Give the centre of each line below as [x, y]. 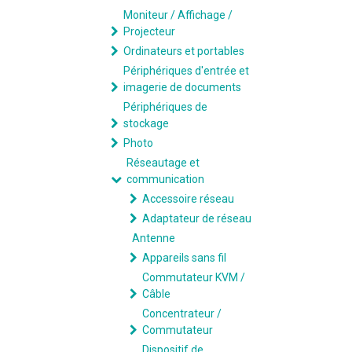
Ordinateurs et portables [184, 51]
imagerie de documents [182, 87]
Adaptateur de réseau [197, 218]
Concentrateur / [182, 313]
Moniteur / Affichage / [178, 15]
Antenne [154, 238]
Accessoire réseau [188, 199]
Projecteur [149, 31]
